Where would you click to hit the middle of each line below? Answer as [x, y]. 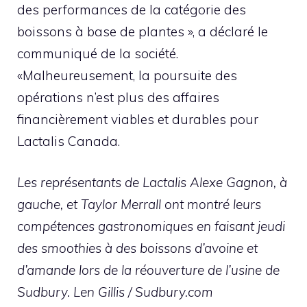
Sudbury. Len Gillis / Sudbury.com [115, 292]
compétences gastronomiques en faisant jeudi [151, 226]
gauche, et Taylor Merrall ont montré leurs [139, 205]
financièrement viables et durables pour [138, 119]
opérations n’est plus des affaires [118, 97]
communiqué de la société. [98, 53]
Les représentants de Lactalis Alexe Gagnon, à [152, 183]
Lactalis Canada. [69, 141]
